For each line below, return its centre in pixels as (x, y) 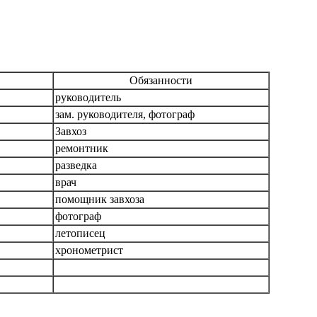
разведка (76, 166)
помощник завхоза (99, 200)
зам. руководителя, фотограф (125, 115)
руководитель (88, 98)
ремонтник (81, 149)
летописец (80, 234)
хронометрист (89, 250)
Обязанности (161, 81)
